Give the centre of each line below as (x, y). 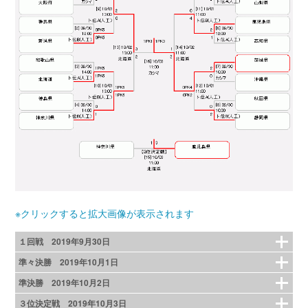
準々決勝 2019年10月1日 (69, 262)
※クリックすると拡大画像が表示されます (105, 213)
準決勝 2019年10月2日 (65, 283)
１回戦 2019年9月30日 (65, 242)
